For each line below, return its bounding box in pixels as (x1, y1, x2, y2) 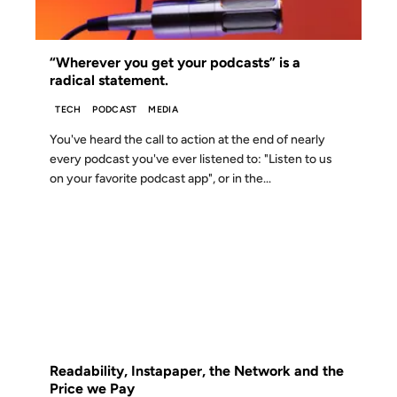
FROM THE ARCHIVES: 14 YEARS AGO (100, 327, 297, 340)
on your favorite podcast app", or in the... (50, 171, 271, 187)
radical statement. (50, 71, 168, 89)
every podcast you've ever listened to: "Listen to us (50, 152, 332, 167)
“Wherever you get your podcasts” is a (50, 53, 300, 71)
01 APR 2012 (44, 230, 109, 242)
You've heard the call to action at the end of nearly (50, 132, 325, 148)
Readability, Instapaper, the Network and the (50, 362, 344, 380)
